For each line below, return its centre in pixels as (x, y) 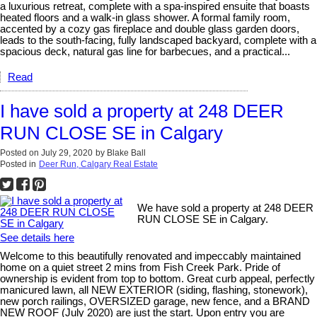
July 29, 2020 (67, 152)
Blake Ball (126, 152)
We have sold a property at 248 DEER (226, 208)
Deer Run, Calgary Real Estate (98, 164)
